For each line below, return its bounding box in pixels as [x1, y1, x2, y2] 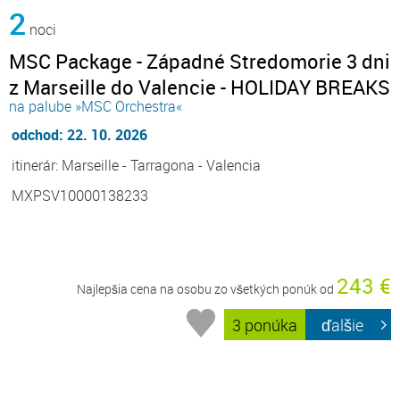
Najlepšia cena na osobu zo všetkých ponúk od [77, 280, 337, 298]
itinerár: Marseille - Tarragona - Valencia [12, 155, 261, 176]
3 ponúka [232, 313, 298, 336]
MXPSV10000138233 [12, 186, 148, 206]
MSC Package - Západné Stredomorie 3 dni [9, 48, 390, 75]
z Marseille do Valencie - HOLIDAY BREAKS [9, 74, 390, 101]
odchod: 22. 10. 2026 [12, 125, 147, 146]
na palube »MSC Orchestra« [9, 96, 182, 117]
